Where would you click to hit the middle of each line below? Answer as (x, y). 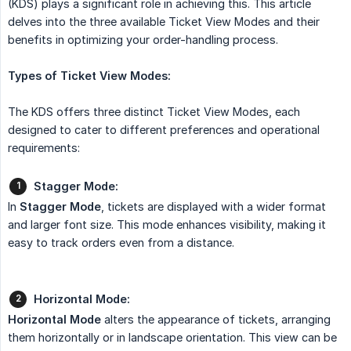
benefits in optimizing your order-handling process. (143, 40)
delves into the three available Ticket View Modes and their (164, 22)
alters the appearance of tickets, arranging (216, 320)
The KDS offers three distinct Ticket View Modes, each (154, 112)
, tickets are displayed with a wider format (213, 207)
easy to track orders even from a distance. (121, 243)
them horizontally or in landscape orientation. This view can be (172, 338)
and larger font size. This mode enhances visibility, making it (167, 225)
